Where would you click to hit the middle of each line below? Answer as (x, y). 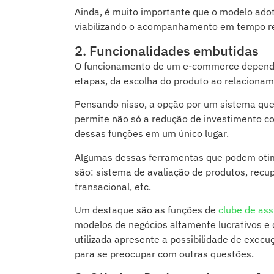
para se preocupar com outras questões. (164, 254)
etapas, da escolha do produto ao (150, 80)
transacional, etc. (113, 186)
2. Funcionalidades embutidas (167, 50)
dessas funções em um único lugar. (152, 134)
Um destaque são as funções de (146, 209)
